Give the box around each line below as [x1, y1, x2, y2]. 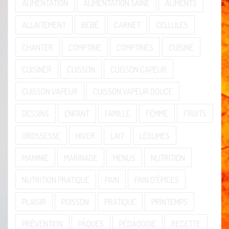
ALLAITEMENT [22, 19, 66, 31]
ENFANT [64, 108, 90, 119]
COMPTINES [117, 41, 154, 53]
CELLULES [155, 19, 188, 31]
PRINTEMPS [151, 196, 188, 208]
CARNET [114, 19, 141, 31]
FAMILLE [105, 108, 131, 119]
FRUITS [183, 108, 207, 119]
